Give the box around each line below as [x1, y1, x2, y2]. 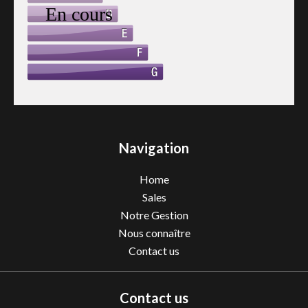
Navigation [119, 140, 189, 156]
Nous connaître [118, 226, 190, 239]
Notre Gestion [120, 208, 188, 221]
